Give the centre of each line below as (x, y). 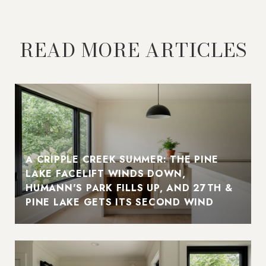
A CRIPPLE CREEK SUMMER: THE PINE (122, 159)
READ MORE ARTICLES (133, 50)
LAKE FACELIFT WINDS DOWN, (106, 173)
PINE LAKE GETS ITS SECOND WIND (120, 202)
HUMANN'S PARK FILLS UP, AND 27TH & (129, 188)
